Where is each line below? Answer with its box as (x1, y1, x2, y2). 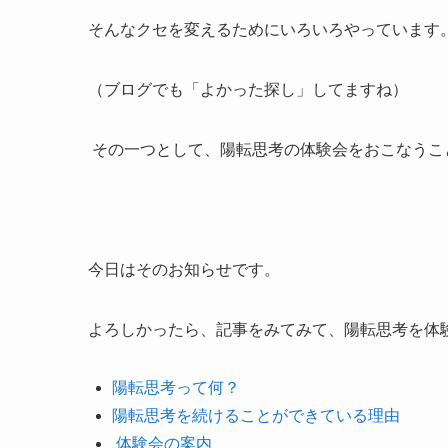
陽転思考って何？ (112, 379, 240, 396)
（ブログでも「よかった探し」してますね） (88, 81, 408, 98)
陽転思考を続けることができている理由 (112, 407, 400, 424)
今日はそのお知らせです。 (88, 261, 280, 278)
